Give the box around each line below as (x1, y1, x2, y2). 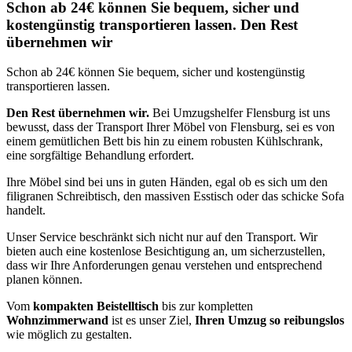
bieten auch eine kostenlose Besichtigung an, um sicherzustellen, (6, 244, 325, 258)
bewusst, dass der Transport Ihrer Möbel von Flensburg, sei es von (6, 120, 335, 134)
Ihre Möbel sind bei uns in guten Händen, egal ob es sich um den (6, 175, 328, 189)
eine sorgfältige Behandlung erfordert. (6, 148, 194, 163)
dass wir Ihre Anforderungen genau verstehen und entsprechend (6, 258, 322, 273)
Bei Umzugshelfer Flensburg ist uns (149, 106, 330, 120)
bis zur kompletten (159, 299, 253, 313)
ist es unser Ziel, (108, 313, 195, 328)
